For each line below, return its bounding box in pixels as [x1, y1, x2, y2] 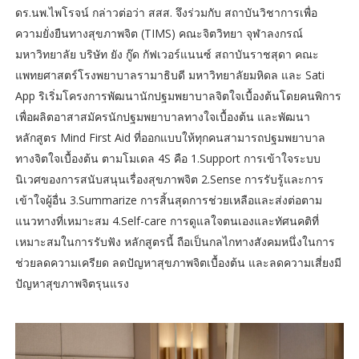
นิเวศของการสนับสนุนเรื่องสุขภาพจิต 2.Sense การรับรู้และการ [14, 171, 324, 187]
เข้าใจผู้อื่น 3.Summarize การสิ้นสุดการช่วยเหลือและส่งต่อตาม [14, 192, 322, 208]
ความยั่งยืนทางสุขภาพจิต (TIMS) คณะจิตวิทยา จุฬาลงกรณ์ [14, 25, 303, 41]
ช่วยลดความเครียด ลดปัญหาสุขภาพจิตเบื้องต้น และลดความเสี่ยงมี [14, 254, 341, 270]
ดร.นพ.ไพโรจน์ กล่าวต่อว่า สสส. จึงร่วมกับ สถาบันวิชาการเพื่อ [14, 4, 317, 20]
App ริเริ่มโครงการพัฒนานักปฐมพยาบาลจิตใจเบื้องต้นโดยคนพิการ [14, 87, 341, 103]
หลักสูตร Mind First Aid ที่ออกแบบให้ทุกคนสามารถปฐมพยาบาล [14, 129, 325, 145]
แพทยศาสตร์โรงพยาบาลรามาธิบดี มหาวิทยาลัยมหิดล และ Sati [14, 67, 325, 83]
